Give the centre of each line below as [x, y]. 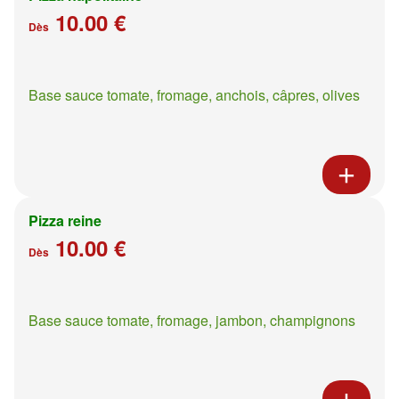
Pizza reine [65, 220]
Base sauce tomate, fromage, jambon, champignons [192, 320]
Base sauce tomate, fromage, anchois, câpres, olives [194, 94]
